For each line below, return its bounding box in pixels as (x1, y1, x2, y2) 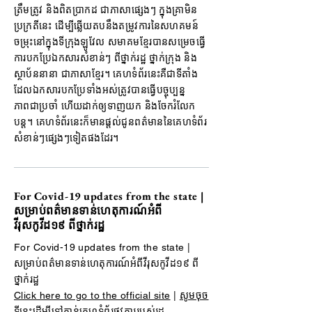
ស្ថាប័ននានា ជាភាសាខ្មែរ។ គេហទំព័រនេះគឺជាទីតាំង (14, 68, 198, 79)
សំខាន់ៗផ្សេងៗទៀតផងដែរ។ (14, 132, 119, 143)
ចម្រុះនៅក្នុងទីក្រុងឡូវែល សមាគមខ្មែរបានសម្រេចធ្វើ (14, 36, 206, 47)
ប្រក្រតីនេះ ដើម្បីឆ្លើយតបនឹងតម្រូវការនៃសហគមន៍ (14, 20, 199, 31)
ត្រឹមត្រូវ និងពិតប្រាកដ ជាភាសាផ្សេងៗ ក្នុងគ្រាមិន (14, 4, 198, 15)
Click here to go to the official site (14, 290, 171, 301)
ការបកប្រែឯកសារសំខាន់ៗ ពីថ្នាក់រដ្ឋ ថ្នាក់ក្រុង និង (14, 52, 198, 63)
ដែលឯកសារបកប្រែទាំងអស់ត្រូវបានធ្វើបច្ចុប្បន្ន (14, 84, 186, 95)
